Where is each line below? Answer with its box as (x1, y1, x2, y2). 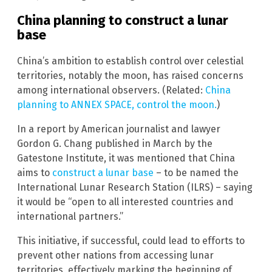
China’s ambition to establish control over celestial (17, 55, 243, 67)
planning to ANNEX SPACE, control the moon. (17, 98, 217, 110)
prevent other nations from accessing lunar (17, 249, 214, 261)
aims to (17, 166, 52, 178)
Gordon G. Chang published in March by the (17, 137, 212, 149)
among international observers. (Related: (17, 84, 205, 96)
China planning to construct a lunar (17, 12, 228, 29)
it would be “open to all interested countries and (17, 195, 234, 208)
